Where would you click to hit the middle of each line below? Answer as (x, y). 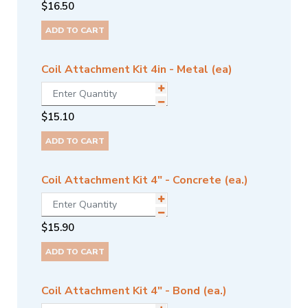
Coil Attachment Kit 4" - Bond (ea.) (134, 291)
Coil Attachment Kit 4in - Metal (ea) (137, 70)
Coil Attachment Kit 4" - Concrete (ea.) (145, 180)
